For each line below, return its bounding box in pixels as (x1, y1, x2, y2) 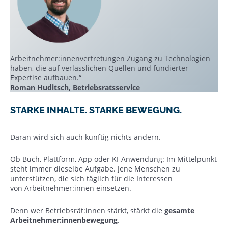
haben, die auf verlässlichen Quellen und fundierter (10, 63, 188, 73)
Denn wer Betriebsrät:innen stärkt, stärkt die (10, 205, 164, 215)
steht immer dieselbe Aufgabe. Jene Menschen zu (10, 164, 180, 174)
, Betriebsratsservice (69, 82, 140, 92)
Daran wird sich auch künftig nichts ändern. (10, 132, 163, 142)
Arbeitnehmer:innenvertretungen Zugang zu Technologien (10, 53, 210, 63)
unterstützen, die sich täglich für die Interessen (10, 174, 173, 183)
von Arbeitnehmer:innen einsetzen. (10, 183, 133, 193)
